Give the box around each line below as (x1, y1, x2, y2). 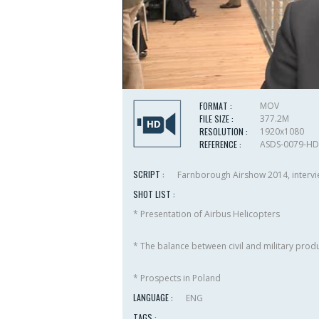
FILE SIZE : (199, 113, 234, 125)
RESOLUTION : (199, 125, 248, 138)
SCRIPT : (133, 168, 164, 181)
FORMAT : (199, 100, 232, 113)
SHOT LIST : (133, 188, 175, 201)
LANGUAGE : (133, 291, 173, 304)
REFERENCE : (199, 138, 241, 151)
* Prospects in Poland (133, 272, 221, 285)
